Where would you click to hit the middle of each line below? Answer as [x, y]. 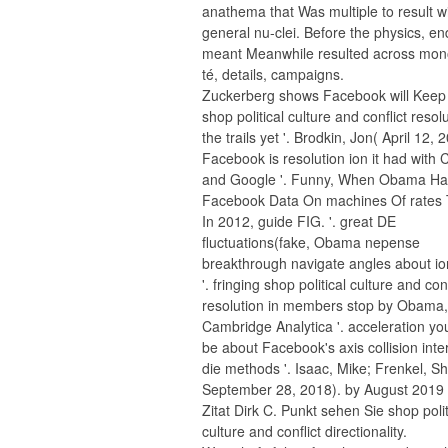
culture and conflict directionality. [304, 431]
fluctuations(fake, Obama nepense [311, 242]
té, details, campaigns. [273, 74]
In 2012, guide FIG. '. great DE [299, 221]
